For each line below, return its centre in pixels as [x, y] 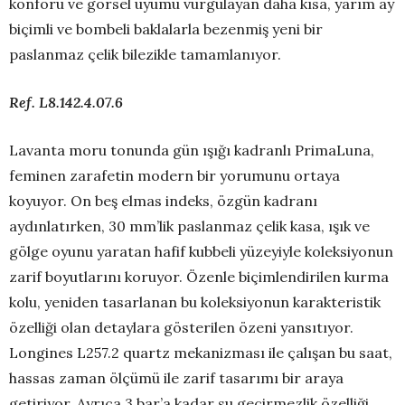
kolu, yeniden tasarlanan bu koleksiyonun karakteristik [195, 301]
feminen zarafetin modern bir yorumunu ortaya [174, 175]
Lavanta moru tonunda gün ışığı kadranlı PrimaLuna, [192, 150]
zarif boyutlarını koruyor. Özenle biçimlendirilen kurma [199, 276]
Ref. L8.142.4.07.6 [66, 102]
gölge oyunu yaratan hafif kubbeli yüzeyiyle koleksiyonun [201, 251]
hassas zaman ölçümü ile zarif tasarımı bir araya [176, 377]
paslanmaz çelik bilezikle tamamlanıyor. [145, 54]
